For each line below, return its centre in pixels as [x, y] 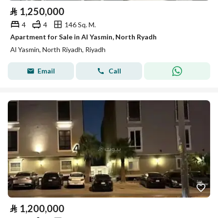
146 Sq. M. [80, 24]
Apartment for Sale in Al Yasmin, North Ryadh [83, 37]
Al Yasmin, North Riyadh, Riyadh [58, 49]
